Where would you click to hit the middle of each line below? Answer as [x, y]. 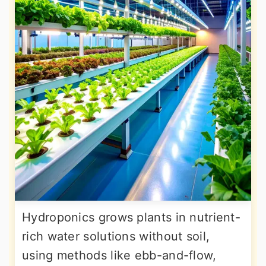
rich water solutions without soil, [116, 236]
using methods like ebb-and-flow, [119, 255]
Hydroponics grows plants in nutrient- [132, 217]
